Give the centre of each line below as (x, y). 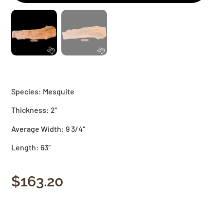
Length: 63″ (31, 147)
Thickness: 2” (35, 110)
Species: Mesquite (43, 91)
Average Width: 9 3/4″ (49, 128)
